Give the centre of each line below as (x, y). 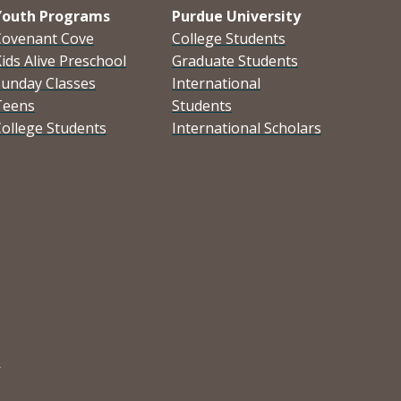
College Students (229, 38)
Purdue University (238, 16)
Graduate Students (235, 60)
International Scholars (247, 128)
